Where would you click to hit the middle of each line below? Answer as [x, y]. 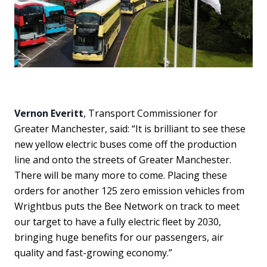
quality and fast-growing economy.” [93, 253]
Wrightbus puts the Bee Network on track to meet [127, 206]
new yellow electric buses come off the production [125, 144]
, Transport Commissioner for [150, 113]
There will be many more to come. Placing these [121, 175]
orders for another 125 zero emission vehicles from [129, 191]
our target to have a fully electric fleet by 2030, [118, 222]
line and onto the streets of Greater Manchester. [123, 160]
